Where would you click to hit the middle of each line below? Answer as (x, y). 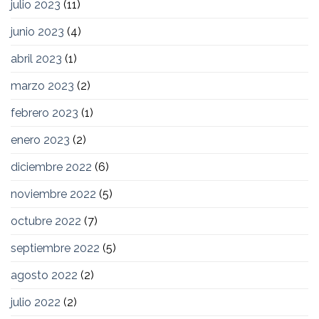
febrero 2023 (45, 113)
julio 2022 (36, 303)
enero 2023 (40, 140)
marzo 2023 (42, 86)
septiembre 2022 (55, 249)
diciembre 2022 (51, 167)
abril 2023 (36, 59)
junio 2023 (37, 32)
